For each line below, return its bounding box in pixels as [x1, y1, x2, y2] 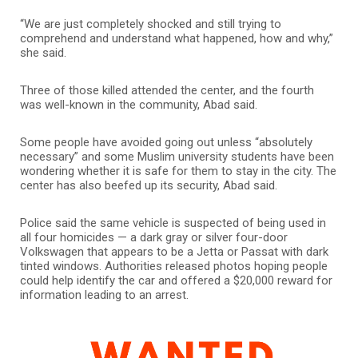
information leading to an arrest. [20, 287, 189, 302]
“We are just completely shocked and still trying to [20, 16, 281, 31]
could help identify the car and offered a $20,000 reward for [20, 272, 332, 288]
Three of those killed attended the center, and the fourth [20, 82, 314, 97]
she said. [20, 45, 66, 60]
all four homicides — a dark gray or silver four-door [20, 229, 288, 245]
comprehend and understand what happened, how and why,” [20, 30, 333, 46]
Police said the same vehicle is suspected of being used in [20, 215, 326, 230]
